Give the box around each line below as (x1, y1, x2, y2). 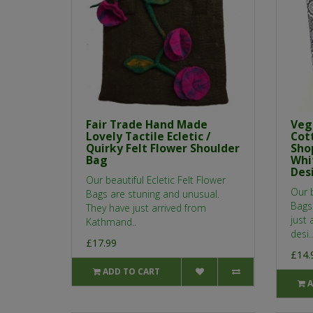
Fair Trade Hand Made (86, 117, 208, 133)
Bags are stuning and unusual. (86, 187, 219, 201)
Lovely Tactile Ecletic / (86, 129, 210, 145)
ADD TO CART (103, 265, 161, 278)
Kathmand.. (86, 215, 136, 229)
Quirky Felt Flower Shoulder (86, 140, 240, 156)
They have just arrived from (86, 201, 206, 215)
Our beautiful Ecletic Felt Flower (86, 173, 226, 187)
